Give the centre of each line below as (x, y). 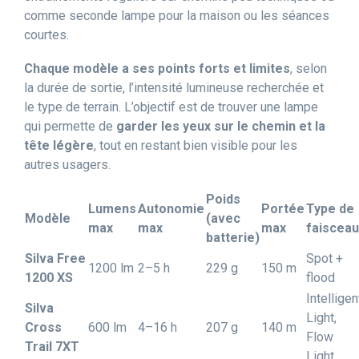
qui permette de (70, 126)
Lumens (112, 209)
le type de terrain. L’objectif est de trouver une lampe (171, 107)
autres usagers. (67, 165)
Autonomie (171, 209)
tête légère (59, 145)
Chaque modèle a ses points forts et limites (157, 69)
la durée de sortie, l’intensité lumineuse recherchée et (174, 88)
